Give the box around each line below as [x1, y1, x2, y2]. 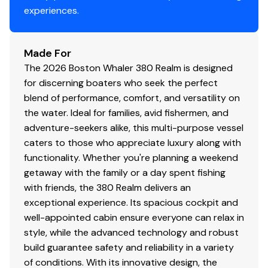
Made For [24, 45, 71, 60]
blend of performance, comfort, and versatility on [24, 91, 240, 104]
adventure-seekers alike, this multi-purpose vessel [24, 121, 243, 134]
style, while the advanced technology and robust [24, 226, 239, 239]
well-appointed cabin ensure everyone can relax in [24, 211, 244, 224]
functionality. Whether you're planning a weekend [24, 151, 238, 164]
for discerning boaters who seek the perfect [24, 76, 218, 89]
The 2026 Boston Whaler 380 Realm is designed [24, 61, 233, 74]
